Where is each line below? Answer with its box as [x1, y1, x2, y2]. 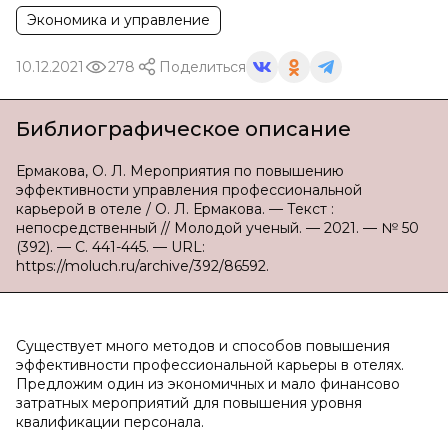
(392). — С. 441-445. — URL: [16, 238, 205, 256]
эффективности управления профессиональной [16, 181, 362, 199]
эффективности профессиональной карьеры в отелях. [16, 356, 404, 374]
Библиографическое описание [16, 117, 351, 141]
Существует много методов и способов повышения [16, 337, 390, 355]
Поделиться [159, 57, 246, 76]
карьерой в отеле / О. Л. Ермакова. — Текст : [16, 200, 334, 218]
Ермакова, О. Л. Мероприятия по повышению [16, 162, 344, 180]
